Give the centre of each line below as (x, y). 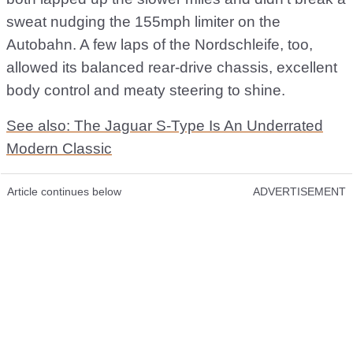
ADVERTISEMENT (299, 192)
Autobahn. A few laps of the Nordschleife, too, (160, 45)
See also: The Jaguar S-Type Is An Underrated (165, 126)
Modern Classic (59, 149)
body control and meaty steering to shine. (146, 91)
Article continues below (64, 192)
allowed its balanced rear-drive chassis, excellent (172, 68)
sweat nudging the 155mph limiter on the (143, 22)
